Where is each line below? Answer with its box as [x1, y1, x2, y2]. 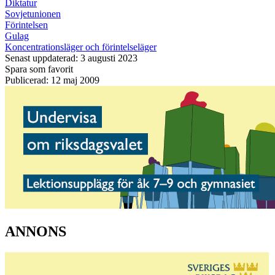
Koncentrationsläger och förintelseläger [5, 41, 157, 52]
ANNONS [5, 223, 66, 239]
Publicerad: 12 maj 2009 [5, 74, 99, 85]
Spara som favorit [5, 63, 73, 74]
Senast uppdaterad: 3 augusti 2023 [5, 52, 137, 63]
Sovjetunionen [5, 8, 61, 19]
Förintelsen [5, 19, 48, 30]
